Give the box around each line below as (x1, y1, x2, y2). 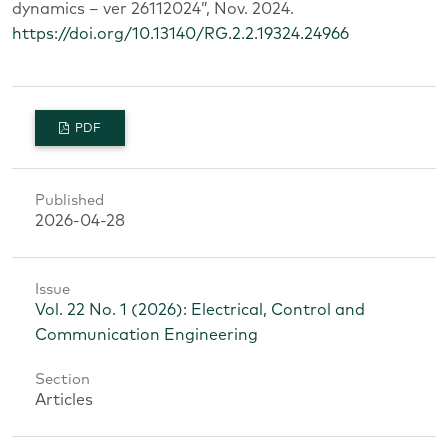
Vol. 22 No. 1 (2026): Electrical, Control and (34, 302, 365, 319)
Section (34, 371, 90, 387)
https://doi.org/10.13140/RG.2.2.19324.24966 (12, 25, 349, 42)
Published (34, 193, 104, 209)
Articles (34, 391, 93, 408)
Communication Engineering (34, 327, 258, 344)
